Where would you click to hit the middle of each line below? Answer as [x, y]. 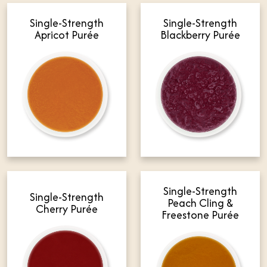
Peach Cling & [200, 203]
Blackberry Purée [200, 35]
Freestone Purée [200, 215]
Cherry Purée [67, 209]
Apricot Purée [67, 35]
